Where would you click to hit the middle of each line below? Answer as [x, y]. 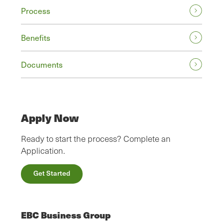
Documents [42, 64]
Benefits [36, 38]
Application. [43, 151]
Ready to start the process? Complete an [96, 139]
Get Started [52, 173]
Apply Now [50, 118]
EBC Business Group [66, 215]
